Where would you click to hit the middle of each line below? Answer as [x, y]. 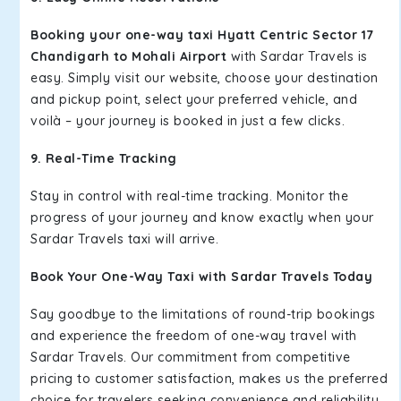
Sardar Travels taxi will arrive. [127, 239]
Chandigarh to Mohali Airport [131, 56]
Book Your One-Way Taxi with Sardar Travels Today [201, 277]
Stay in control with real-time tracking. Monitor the [189, 196]
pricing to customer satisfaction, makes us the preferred [209, 379]
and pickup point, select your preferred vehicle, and [194, 99]
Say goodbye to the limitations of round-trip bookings [203, 314]
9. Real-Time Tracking [104, 158]
